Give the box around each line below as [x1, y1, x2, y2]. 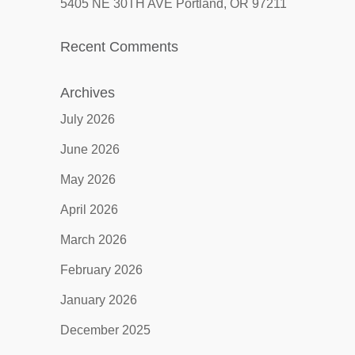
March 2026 [59, 233, 127, 246]
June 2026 [59, 143, 120, 156]
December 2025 [59, 323, 151, 337]
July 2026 [59, 113, 115, 126]
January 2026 [59, 293, 137, 307]
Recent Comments [59, 39, 178, 55]
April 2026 [59, 203, 118, 216]
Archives [59, 85, 115, 101]
